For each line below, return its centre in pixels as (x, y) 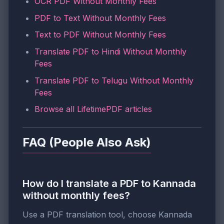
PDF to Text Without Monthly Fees (100, 18)
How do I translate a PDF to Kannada (109, 183)
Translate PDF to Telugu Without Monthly (114, 80)
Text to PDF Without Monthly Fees (100, 35)
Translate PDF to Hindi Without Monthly (110, 51)
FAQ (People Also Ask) (87, 142)
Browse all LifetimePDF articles (93, 109)
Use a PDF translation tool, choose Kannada (107, 214)
